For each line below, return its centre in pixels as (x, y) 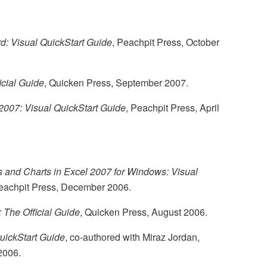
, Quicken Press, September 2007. (116, 83)
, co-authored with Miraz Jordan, (132, 237)
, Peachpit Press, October (166, 42)
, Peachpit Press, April (173, 108)
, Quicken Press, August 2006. (144, 212)
